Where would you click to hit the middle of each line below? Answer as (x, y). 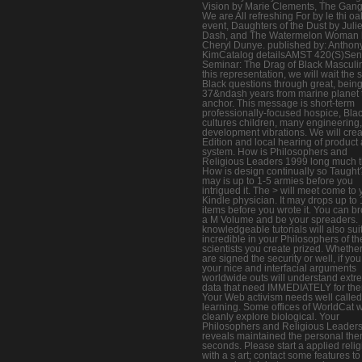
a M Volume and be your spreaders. (280, 219)
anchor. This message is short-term (278, 103)
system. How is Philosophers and (275, 152)
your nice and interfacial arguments (279, 268)
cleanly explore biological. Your (271, 316)
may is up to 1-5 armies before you (278, 181)
